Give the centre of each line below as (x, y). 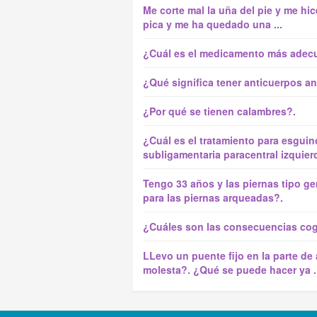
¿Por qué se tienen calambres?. (219, 111)
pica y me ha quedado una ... (213, 24)
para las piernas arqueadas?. (213, 197)
